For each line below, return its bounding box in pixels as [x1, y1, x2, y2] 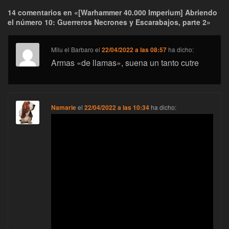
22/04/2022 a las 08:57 [102, 45, 167, 55]
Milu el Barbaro [51, 45, 94, 54]
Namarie [51, 103, 77, 112]
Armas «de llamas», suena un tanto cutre [51, 57, 199, 69]
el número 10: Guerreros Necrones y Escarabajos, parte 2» [8, 17, 211, 28]
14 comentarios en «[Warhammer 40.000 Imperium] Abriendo [8, 7, 217, 18]
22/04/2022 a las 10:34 [84, 103, 150, 112]
